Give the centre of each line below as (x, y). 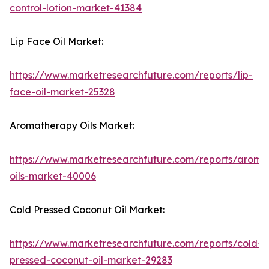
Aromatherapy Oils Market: (72, 126)
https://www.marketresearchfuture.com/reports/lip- (131, 75)
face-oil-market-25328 (62, 92)
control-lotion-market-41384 (76, 8)
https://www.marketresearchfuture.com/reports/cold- (136, 243)
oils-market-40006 (53, 176)
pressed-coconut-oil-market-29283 (91, 260)
